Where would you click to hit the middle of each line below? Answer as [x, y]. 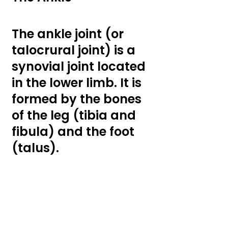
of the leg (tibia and [75, 115]
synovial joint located [80, 66]
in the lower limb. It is [78, 83]
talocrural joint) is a [75, 50]
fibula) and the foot [75, 132]
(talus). [35, 148]
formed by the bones [78, 99]
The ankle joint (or [69, 34]
